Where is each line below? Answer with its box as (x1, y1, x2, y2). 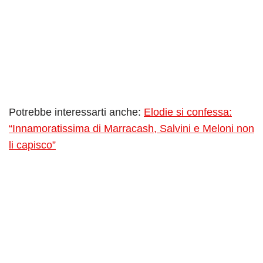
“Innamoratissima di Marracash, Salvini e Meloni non (9, 123, 254, 135)
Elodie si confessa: (144, 106, 232, 119)
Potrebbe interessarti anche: (9, 106, 144, 119)
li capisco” (9, 139, 56, 151)
